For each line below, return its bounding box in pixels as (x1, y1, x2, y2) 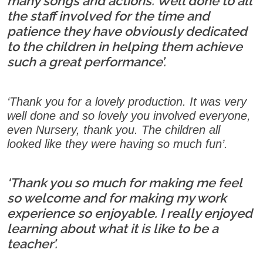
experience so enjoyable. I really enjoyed (7, 205, 252, 221)
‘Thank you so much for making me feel (7, 175, 242, 190)
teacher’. (7, 236, 58, 251)
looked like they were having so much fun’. (7, 137, 228, 150)
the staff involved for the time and (7, 8, 210, 23)
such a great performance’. (7, 54, 166, 69)
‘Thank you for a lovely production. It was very (7, 95, 247, 108)
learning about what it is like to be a (7, 221, 218, 236)
